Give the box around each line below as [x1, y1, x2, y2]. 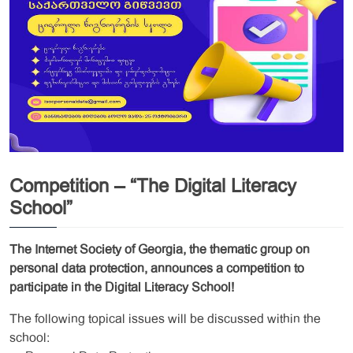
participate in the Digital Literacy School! [9, 280, 234, 295]
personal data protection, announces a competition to [9, 261, 304, 276]
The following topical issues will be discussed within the [9, 311, 321, 326]
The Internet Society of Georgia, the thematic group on [9, 242, 310, 257]
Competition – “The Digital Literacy [9, 175, 296, 197]
